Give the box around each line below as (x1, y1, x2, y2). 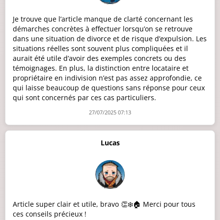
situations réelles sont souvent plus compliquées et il (13, 44, 188, 54)
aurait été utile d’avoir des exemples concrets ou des (13, 54, 186, 63)
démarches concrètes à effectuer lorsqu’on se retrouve (13, 24, 192, 34)
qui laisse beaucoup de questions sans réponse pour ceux (13, 83, 205, 93)
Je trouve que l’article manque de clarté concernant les (13, 14, 193, 24)
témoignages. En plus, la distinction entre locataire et (13, 63, 189, 73)
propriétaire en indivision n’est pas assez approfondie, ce (13, 73, 202, 83)
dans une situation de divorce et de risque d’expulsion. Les (13, 34, 207, 44)
